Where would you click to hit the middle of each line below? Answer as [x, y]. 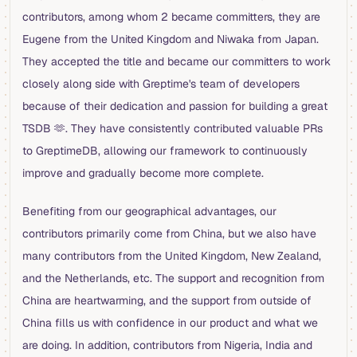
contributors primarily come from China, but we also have [169, 234]
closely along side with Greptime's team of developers [161, 84]
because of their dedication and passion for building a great [175, 106]
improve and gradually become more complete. [143, 173]
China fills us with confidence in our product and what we [170, 323]
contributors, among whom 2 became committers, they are [171, 17]
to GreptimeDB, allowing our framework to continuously [165, 151]
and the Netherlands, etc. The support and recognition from [173, 279]
